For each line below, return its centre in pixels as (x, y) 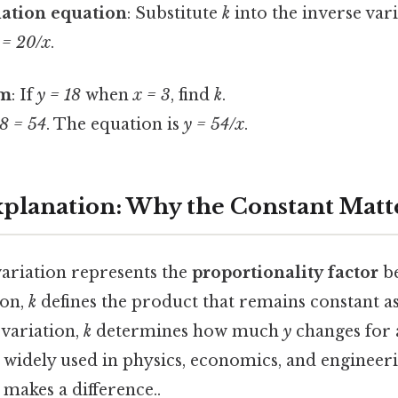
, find (192, 96)
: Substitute (175, 14)
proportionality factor (285, 273)
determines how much (187, 332)
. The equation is (115, 125)
